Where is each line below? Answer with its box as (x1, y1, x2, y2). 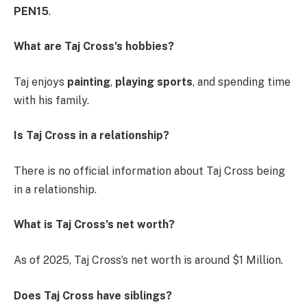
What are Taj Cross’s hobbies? (14, 40, 174, 53)
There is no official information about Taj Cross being (14, 164, 285, 177)
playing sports (115, 75, 193, 88)
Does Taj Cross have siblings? (14, 288, 172, 302)
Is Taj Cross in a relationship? (14, 129, 169, 143)
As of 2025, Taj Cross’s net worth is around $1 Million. (14, 253, 283, 267)
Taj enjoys (14, 75, 67, 88)
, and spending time (193, 75, 291, 88)
